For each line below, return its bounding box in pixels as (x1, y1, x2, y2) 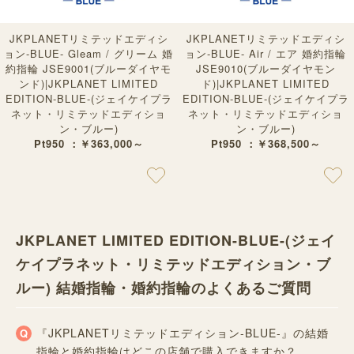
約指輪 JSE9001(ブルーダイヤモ (6, 60, 171, 76)
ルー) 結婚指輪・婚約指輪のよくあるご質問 (16, 277, 311, 299)
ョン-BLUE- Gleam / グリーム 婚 (4, 45, 173, 61)
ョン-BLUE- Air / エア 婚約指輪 (185, 45, 346, 61)
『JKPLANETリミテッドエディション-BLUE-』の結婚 (36, 325, 329, 341)
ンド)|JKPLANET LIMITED (19, 75, 158, 91)
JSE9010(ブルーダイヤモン (195, 60, 336, 76)
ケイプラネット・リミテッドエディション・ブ (16, 254, 331, 275)
